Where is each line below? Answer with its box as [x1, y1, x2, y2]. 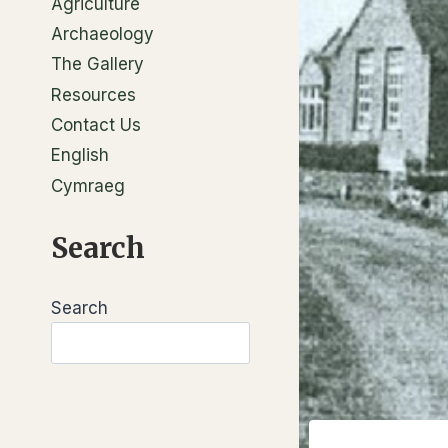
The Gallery [51, 54, 144, 75]
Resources [51, 84, 136, 105]
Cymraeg [51, 175, 125, 196]
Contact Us [51, 115, 141, 136]
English [51, 145, 109, 166]
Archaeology [51, 23, 154, 44]
